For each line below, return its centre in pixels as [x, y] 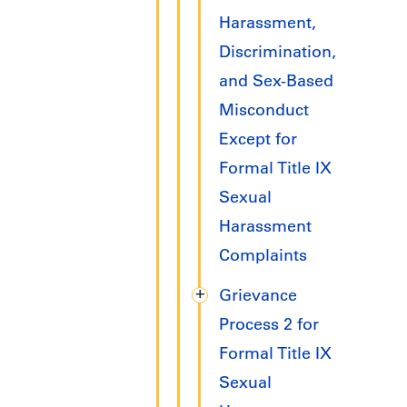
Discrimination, [278, 52]
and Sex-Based [276, 81]
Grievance [258, 296]
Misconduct [264, 110]
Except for [258, 139]
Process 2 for [269, 325]
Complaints [263, 256]
